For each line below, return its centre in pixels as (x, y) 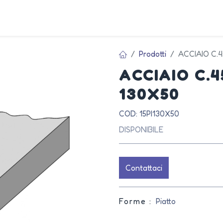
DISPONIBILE (141, 129)
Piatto (166, 201)
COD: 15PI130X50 (149, 113)
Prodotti (153, 54)
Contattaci (144, 168)
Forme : (135, 201)
